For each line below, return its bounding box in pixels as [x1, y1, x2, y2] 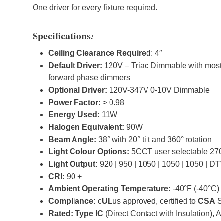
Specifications [33, 28, 91, 43]
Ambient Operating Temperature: [48, 184, 171, 193]
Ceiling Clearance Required [48, 48, 151, 57]
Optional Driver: [48, 85, 107, 94]
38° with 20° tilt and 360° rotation [96, 135, 212, 144]
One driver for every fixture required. [33, 3, 157, 12]
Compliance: [48, 196, 98, 205]
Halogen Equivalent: [48, 122, 124, 131]
